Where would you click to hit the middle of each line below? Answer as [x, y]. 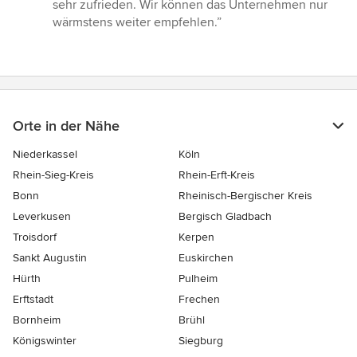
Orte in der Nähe [66, 126]
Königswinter [45, 341]
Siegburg [201, 341]
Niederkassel [45, 155]
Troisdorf [35, 237]
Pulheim [198, 279]
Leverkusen [42, 217]
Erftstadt [33, 300]
